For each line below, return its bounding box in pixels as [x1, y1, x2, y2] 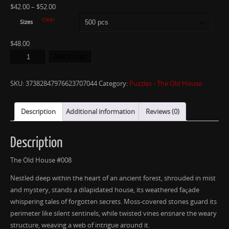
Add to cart [54, 53, 86, 61]
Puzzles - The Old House [129, 79, 202, 88]
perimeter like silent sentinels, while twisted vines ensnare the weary [10, 209, 217, 218]
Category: [99, 79, 129, 88]
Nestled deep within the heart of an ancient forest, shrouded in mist [10, 174, 216, 183]
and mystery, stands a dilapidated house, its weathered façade [10, 186, 199, 195]
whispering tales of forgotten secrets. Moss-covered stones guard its [10, 197, 217, 207]
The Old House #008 [10, 155, 72, 165]
